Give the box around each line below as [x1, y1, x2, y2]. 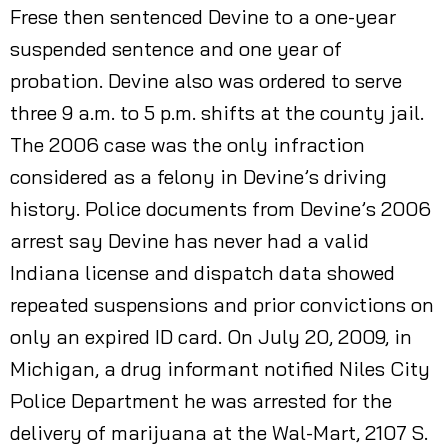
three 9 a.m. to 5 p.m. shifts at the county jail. [10, 100, 424, 125]
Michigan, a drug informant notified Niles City [10, 356, 430, 381]
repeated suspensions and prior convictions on [10, 292, 434, 317]
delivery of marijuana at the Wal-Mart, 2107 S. [10, 420, 428, 445]
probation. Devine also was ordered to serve [10, 68, 402, 93]
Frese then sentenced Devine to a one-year [10, 4, 396, 29]
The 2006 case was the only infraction [10, 132, 365, 157]
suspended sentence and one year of [10, 36, 342, 61]
